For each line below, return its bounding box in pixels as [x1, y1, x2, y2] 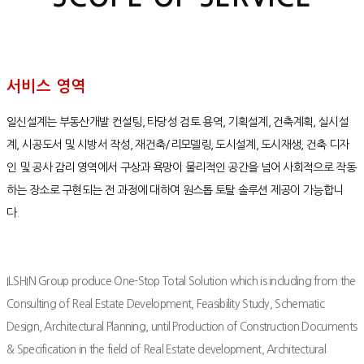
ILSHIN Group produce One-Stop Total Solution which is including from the [6, 275, 356, 287]
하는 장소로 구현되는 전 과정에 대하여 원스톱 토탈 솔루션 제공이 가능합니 [6, 184, 344, 196]
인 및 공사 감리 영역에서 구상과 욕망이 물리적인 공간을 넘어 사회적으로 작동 [6, 161, 356, 173]
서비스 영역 [6, 78, 86, 94]
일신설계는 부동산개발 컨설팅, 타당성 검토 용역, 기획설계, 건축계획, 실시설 [6, 115, 349, 128]
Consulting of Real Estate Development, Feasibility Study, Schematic [6, 297, 325, 310]
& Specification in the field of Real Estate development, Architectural [6, 343, 326, 355]
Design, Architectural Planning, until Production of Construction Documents [6, 320, 357, 332]
